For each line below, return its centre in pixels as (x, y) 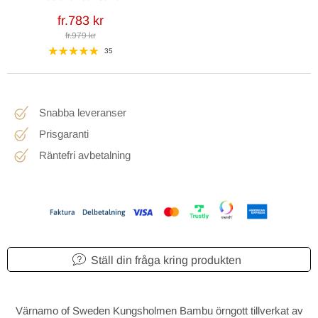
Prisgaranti (64, 133)
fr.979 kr (80, 35)
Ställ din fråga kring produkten (166, 261)
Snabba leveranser (83, 112)
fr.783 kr (80, 20)
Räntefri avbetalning (85, 155)
